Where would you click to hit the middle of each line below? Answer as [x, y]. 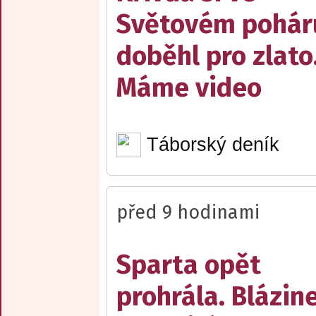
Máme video [189, 88]
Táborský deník [213, 145]
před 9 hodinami [188, 212]
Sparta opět [189, 265]
